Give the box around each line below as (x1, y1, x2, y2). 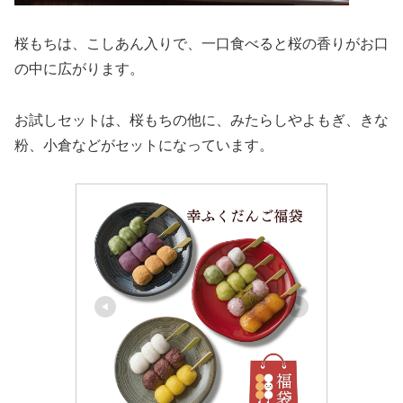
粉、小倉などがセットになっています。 (14, 137, 273, 153)
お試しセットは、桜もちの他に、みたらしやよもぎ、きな (14, 112, 389, 128)
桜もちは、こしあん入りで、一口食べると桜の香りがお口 (14, 35, 389, 51)
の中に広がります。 (14, 60, 144, 76)
